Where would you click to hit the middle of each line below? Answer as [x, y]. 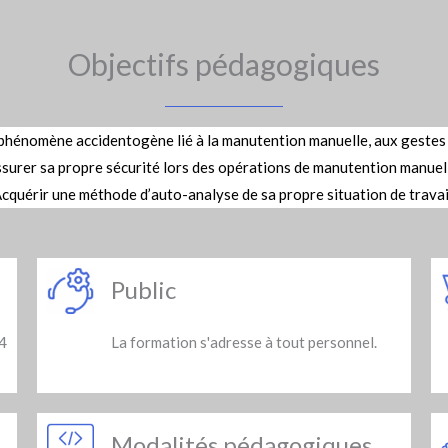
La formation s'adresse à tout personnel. [243, 341]
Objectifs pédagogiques [224, 64]
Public [143, 289]
